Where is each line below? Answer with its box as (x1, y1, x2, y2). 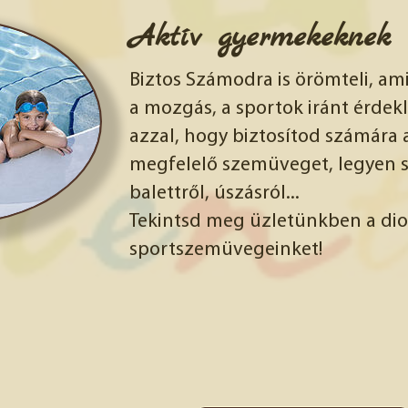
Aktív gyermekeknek (129, 17, 391, 57)
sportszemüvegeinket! (129, 240, 322, 261)
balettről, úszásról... (129, 183, 300, 205)
